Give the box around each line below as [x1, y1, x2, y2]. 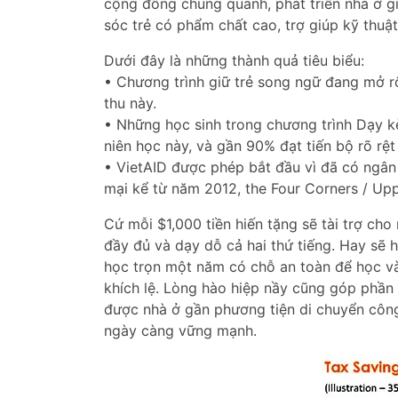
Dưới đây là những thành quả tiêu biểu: [104, 52, 364, 69]
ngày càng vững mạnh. [104, 322, 257, 339]
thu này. [104, 94, 156, 112]
